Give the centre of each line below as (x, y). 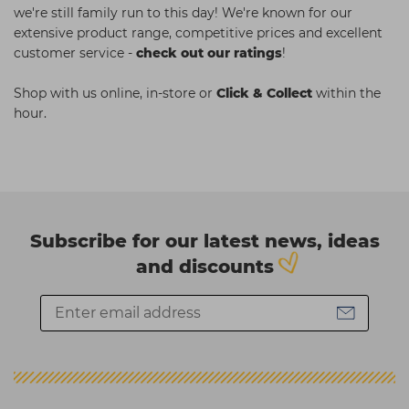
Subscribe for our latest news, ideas (204, 241)
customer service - (75, 52)
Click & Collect (264, 93)
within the (346, 93)
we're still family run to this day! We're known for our (183, 12)
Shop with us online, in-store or (115, 93)
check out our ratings (209, 52)
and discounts (204, 266)
